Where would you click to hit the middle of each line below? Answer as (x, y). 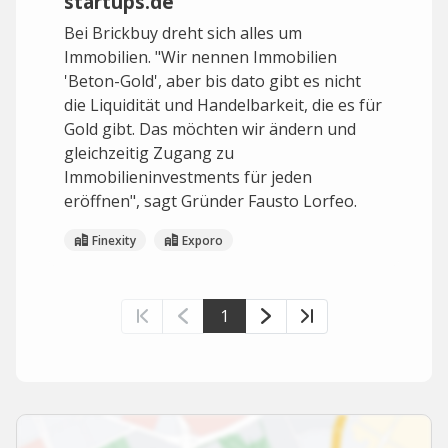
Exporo (202, 240)
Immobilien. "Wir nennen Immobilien (200, 57)
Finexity (114, 240)
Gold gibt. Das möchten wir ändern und (210, 129)
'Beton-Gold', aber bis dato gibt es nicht (212, 81)
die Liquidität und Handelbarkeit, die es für (223, 105)
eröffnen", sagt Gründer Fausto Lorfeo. (210, 201)
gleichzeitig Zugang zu (149, 153)
